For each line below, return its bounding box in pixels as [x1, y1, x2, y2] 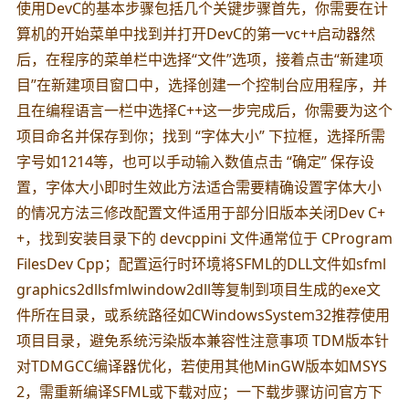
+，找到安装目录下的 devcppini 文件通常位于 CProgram [16, 227, 393, 248]
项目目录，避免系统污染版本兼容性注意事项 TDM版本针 [16, 330, 389, 351]
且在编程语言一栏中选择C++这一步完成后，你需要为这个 [16, 100, 393, 121]
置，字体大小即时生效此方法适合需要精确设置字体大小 [16, 176, 382, 197]
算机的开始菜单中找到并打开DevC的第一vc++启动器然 [16, 23, 375, 44]
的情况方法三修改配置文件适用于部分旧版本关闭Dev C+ [16, 202, 385, 223]
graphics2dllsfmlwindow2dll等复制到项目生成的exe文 [16, 278, 381, 299]
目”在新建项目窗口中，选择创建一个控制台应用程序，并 [16, 74, 387, 95]
